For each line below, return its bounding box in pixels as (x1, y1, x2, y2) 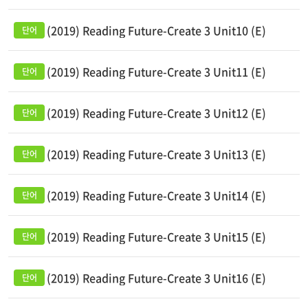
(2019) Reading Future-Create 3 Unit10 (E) (47, 22, 266, 38)
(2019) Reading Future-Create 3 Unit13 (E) (47, 146, 266, 162)
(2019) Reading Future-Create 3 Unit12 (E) (47, 104, 266, 121)
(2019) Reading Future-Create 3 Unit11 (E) (47, 63, 266, 80)
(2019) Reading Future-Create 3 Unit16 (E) (47, 269, 266, 286)
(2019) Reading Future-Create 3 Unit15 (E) (47, 228, 266, 245)
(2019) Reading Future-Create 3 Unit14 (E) (47, 187, 266, 203)
